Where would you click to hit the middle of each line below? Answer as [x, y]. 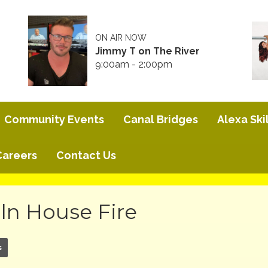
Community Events [54, 119]
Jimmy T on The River [148, 51]
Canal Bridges [161, 119]
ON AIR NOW [121, 37]
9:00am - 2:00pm [134, 64]
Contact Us [86, 155]
